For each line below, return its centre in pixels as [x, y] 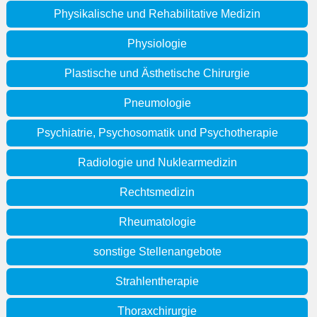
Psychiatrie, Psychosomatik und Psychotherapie [157, 133]
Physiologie [157, 44]
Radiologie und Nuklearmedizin [157, 163]
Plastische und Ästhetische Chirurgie [157, 74]
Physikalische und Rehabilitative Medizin [157, 14]
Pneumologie [157, 103]
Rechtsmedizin [157, 192]
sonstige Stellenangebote [157, 252]
